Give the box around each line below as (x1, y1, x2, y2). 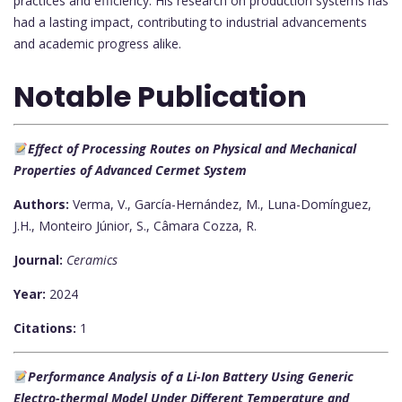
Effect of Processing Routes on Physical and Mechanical (27, 140, 356, 158)
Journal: (13, 251, 63, 269)
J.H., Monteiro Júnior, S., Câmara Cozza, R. (13, 217, 257, 235)
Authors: (13, 196, 69, 214)
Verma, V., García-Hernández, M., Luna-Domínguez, (69, 196, 371, 214)
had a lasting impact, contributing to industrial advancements (13, 13, 367, 31)
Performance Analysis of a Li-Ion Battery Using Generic (27, 368, 354, 386)
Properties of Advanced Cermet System (13, 162, 247, 179)
